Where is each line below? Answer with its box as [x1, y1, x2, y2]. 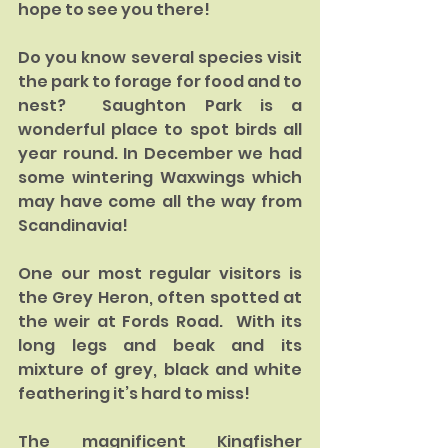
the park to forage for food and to [18, 70, 302, 93]
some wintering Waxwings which [18, 166, 302, 189]
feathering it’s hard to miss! [18, 382, 250, 405]
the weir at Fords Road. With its [18, 310, 302, 333]
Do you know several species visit [18, 46, 302, 69]
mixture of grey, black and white [18, 358, 302, 381]
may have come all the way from [18, 190, 302, 213]
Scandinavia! [18, 214, 128, 237]
